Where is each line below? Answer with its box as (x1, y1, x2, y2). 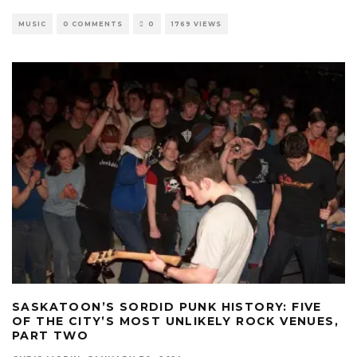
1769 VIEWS (171, 19, 222, 28)
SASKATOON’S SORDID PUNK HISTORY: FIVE (12, 300, 322, 315)
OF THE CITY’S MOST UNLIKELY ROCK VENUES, (12, 314, 339, 329)
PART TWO (12, 328, 89, 343)
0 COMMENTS (63, 19, 123, 28)
